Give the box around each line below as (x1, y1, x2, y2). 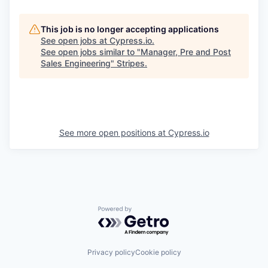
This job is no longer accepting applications (41, 24, 219, 34)
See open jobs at (41, 35, 109, 45)
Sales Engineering (41, 58, 111, 68)
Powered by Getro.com (98, 206, 203, 218)
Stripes (117, 58, 145, 68)
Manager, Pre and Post (141, 47, 231, 57)
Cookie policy (135, 247, 181, 257)
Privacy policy (87, 247, 135, 257)
